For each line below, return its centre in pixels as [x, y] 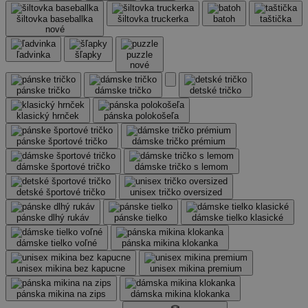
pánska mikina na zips [61, 294]
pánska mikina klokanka [170, 243]
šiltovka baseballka [55, 19]
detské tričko [216, 90]
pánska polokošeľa [141, 115]
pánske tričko [43, 90]
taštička [276, 19]
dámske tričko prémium [179, 141]
